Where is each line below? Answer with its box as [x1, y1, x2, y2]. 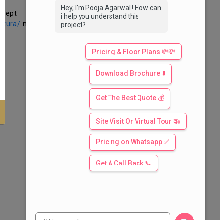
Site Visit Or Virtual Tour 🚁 [96, 117, 180, 125]
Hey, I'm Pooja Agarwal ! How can [61, 4, 161, 12]
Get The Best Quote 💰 [96, 94, 164, 102]
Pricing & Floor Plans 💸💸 [92, 48, 175, 55]
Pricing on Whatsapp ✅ [96, 138, 169, 146]
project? [61, 21, 86, 28]
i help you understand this [61, 12, 139, 20]
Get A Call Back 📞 [96, 159, 152, 167]
